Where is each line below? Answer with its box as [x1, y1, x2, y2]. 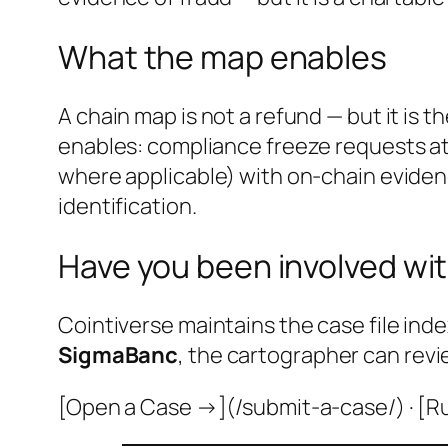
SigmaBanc [58, 340, 179, 371]
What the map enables [58, 34, 387, 79]
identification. [58, 191, 197, 222]
